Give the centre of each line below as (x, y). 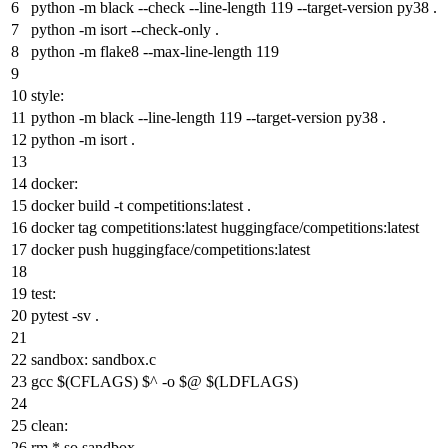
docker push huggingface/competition (149, 249)
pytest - (54, 315)
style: (47, 95)
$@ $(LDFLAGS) (236, 381)
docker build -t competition (116, 205)
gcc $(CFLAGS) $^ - (99, 381)
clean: (49, 425)
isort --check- (139, 29)
